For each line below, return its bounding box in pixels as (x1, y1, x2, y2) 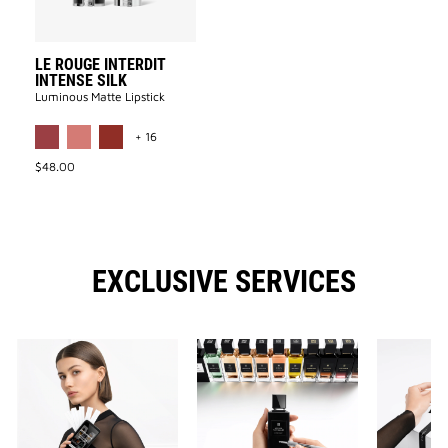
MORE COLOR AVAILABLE (156, 114, 294, 130)
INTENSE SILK (35, 71, 128, 91)
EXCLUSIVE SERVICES (92, 264, 356, 300)
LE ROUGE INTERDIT (35, 55, 167, 75)
